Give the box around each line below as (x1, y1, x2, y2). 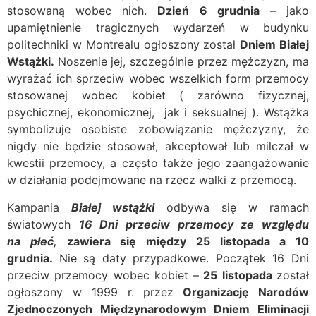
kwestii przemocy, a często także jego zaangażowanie (7, 156, 309, 171)
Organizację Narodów (174, 284, 310, 299)
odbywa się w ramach (154, 200, 309, 214)
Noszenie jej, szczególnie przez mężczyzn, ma (57, 54, 310, 69)
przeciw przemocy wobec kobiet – (7, 267, 200, 282)
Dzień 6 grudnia (157, 4, 260, 18)
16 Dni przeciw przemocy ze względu (78, 217, 310, 231)
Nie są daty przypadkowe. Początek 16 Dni (59, 250, 310, 265)
